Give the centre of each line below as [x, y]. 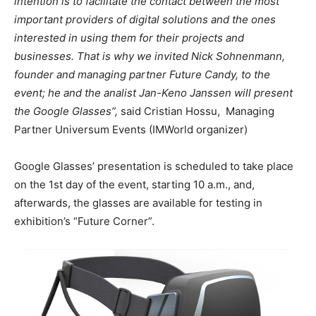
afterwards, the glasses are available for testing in [138, 203]
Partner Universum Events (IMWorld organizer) [131, 130]
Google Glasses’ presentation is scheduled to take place [154, 166]
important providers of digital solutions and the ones [145, 20]
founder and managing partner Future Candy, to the [142, 75]
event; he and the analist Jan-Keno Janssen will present [153, 93]
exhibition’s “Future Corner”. [84, 221]
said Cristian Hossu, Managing [197, 111]
